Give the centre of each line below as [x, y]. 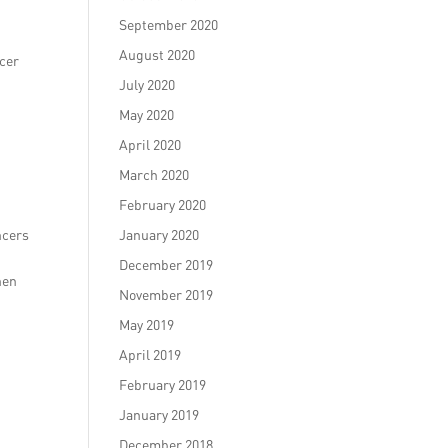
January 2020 [159, 234]
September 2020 [169, 24]
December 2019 [166, 264]
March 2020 [154, 174]
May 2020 [147, 114]
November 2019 [166, 294]
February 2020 [163, 204]
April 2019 [150, 354]
